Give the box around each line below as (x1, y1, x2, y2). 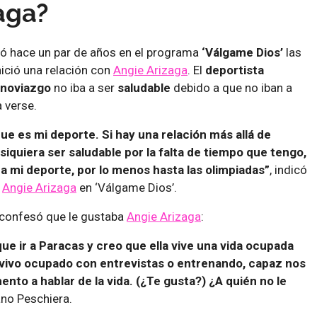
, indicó (270, 162, 307, 177)
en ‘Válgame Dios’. (76, 180, 177, 195)
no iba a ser (54, 80, 117, 95)
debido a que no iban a (173, 80, 292, 95)
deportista (205, 62, 264, 77)
